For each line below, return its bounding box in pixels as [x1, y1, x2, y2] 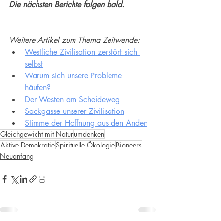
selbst [25, 59, 43, 70]
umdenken [74, 129, 104, 139]
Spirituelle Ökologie [56, 140, 115, 150]
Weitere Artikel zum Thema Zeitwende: [9, 35, 140, 46]
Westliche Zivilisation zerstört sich [25, 47, 140, 58]
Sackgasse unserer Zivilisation [25, 106, 124, 117]
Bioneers [116, 140, 142, 150]
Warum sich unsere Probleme [25, 71, 124, 81]
